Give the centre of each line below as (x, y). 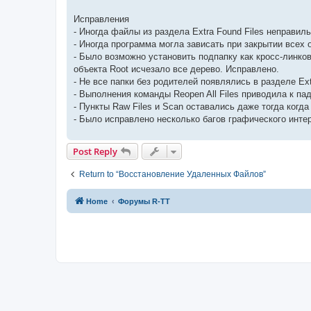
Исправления (101, 19)
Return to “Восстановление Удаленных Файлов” (173, 174)
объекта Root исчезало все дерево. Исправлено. (176, 69)
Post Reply (95, 151)
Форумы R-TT (144, 201)
